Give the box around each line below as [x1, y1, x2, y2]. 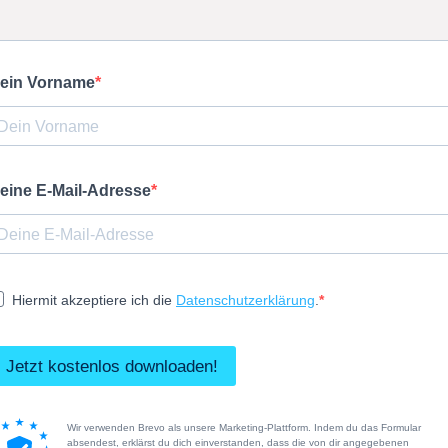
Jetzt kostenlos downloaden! [6, 356, 218, 376]
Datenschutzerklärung [176, 292, 315, 308]
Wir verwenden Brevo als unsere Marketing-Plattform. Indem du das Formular [67, 421, 421, 433]
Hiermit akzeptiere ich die [12, 292, 176, 308]
